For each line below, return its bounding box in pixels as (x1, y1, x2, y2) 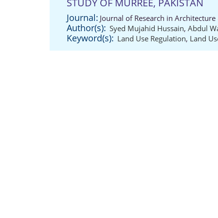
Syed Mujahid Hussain (109, 23, 184, 33)
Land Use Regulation (117, 34, 186, 43)
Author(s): (67, 22, 106, 34)
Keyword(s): (67, 32, 114, 44)
